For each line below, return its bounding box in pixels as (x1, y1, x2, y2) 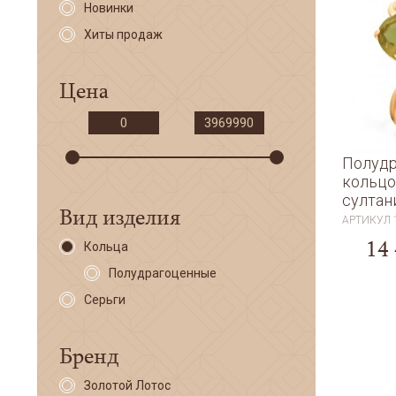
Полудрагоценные (109, 266, 217, 280)
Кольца (84, 240, 128, 254)
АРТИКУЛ (342, 214, 394, 226)
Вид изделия (59, 202, 180, 231)
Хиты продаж (84, 27, 163, 42)
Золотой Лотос (84, 378, 171, 392)
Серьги (84, 293, 126, 307)
